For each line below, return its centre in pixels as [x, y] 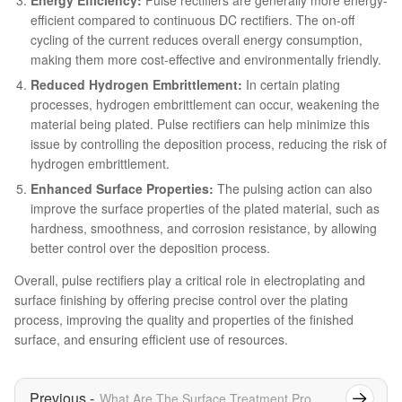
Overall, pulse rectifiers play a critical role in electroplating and [190, 280]
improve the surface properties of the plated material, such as [205, 208]
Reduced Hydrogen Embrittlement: [136, 84]
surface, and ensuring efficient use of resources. [151, 339]
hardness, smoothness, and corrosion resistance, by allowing [204, 227]
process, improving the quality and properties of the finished [184, 319]
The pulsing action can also [293, 188]
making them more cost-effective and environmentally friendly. [206, 59]
